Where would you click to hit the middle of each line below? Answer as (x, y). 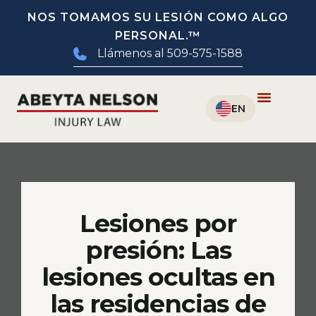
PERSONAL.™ (158, 36)
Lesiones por (158, 223)
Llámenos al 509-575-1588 (170, 53)
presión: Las (158, 250)
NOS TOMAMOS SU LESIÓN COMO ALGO (158, 17)
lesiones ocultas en (158, 276)
